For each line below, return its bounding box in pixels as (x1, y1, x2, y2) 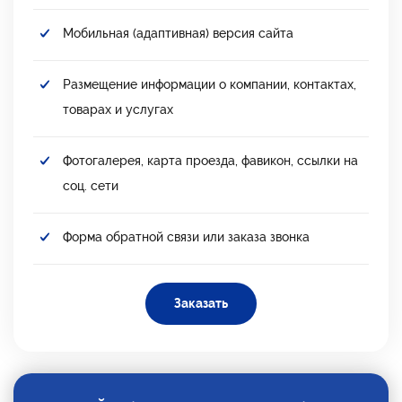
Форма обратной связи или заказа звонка (63, 229, 310, 244)
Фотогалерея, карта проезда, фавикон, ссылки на (63, 153, 358, 168)
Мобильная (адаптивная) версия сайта (63, 25, 293, 40)
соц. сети (63, 178, 118, 193)
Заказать (174, 295, 228, 310)
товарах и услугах (63, 101, 173, 117)
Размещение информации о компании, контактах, (63, 76, 356, 92)
